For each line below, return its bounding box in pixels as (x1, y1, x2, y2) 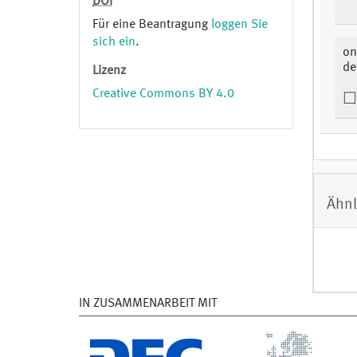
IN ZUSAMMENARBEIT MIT (79, 296, 217, 310)
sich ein (92, 36, 135, 49)
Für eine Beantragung (92, 18, 211, 32)
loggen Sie (211, 18, 268, 32)
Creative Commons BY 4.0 (92, 88, 234, 101)
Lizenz (92, 65, 126, 78)
